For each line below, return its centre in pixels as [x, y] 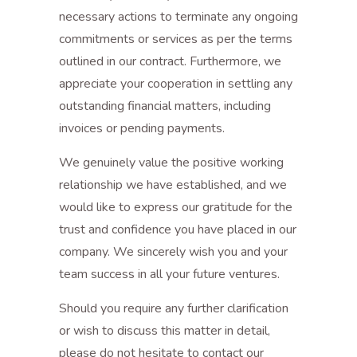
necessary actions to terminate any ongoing [178, 17]
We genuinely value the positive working [171, 163]
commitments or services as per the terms [176, 39]
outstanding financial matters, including [165, 106]
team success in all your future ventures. [169, 274]
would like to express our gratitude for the [176, 207]
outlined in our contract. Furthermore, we [170, 61]
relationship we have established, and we [173, 185]
